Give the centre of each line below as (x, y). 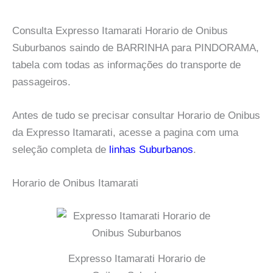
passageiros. (41, 82)
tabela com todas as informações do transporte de (126, 65)
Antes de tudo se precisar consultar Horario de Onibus (136, 116)
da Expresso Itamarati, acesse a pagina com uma (125, 133)
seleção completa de (61, 150)
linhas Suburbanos (151, 150)
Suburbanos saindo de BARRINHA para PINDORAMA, (136, 48)
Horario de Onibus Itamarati (75, 183)
